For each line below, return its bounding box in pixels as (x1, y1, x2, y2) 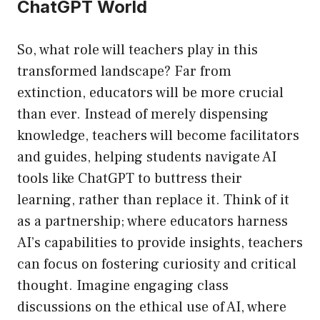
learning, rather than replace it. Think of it (17, 191, 289, 210)
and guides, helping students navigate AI (17, 148, 276, 167)
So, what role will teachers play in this (17, 41, 258, 60)
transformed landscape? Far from (17, 62, 231, 81)
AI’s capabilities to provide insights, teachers (17, 234, 303, 253)
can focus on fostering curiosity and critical (17, 255, 296, 274)
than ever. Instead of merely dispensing (17, 105, 269, 124)
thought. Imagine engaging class (17, 276, 229, 296)
